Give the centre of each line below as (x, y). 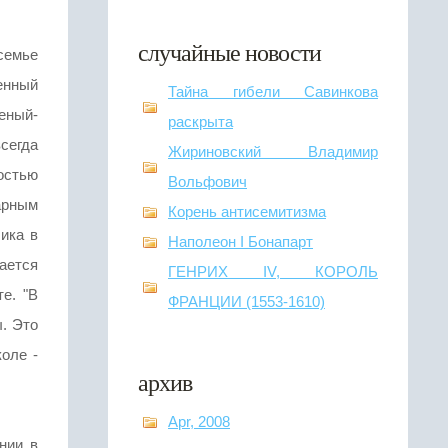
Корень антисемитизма (247, 211)
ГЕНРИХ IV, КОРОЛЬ (273, 271)
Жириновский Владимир (273, 151)
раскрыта (200, 121)
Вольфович (207, 181)
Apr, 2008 (199, 421)
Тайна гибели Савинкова (273, 91)
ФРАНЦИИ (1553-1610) (246, 301)
